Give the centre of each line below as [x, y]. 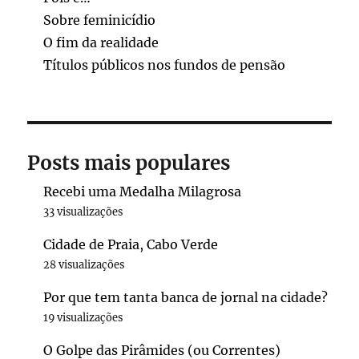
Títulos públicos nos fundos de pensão [165, 65]
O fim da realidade [101, 42]
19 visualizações [83, 317]
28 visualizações [84, 264]
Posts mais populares [129, 163]
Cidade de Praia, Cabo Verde [131, 244]
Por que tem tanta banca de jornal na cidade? [186, 297]
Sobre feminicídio [100, 20]
